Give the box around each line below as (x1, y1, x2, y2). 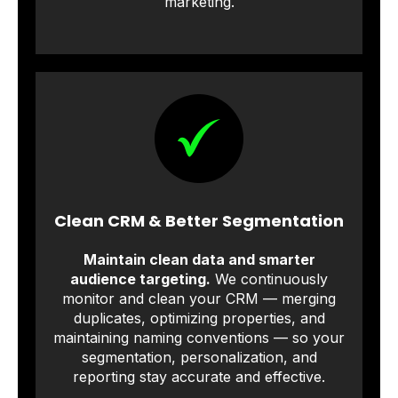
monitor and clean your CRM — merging (62, 289, 336, 307)
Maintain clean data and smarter (83, 250, 315, 268)
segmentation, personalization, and (81, 347, 317, 366)
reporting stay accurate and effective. (73, 367, 325, 386)
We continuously (211, 269, 328, 288)
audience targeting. (70, 269, 211, 288)
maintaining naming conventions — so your (53, 328, 345, 346)
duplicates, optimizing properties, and (73, 308, 325, 327)
